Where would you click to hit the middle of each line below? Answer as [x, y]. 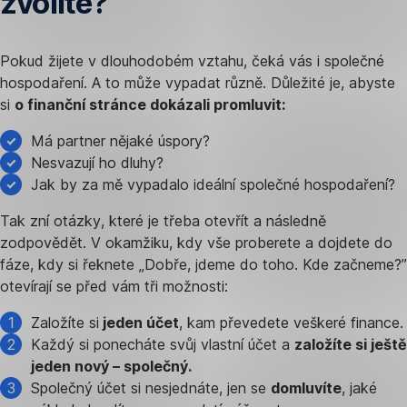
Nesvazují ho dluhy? [97, 162]
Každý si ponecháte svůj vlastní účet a [163, 344]
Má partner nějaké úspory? [120, 140]
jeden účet [139, 322]
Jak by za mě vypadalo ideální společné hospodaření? [213, 184]
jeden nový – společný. [111, 366]
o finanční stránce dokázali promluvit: [150, 104]
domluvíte [306, 387]
